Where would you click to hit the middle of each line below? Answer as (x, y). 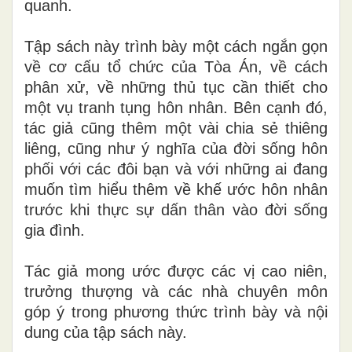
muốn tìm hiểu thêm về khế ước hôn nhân (176, 189)
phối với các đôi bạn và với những (150, 169)
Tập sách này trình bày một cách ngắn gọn (176, 46)
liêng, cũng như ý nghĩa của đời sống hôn (176, 148)
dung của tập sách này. (106, 332)
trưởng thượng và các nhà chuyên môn (176, 291)
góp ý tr (53, 312)
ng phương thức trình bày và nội (209, 312)
